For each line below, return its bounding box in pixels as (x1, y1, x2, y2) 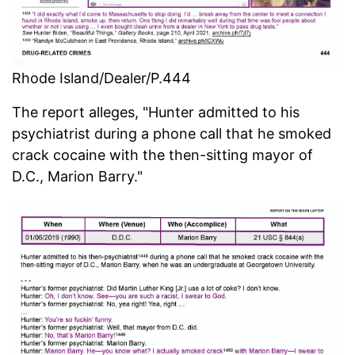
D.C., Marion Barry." (12, 167, 143, 185)
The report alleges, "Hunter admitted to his (12, 103, 300, 120)
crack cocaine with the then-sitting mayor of (12, 146, 313, 163)
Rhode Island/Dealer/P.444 (12, 69, 191, 86)
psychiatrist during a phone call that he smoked (12, 124, 331, 142)
